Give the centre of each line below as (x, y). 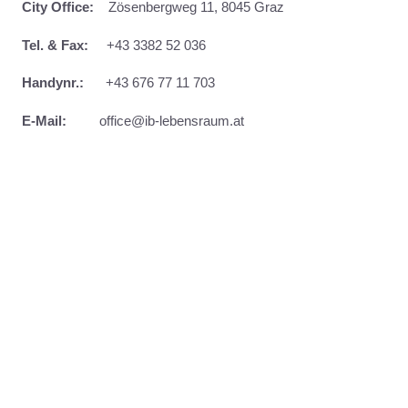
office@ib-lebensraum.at (155, 121)
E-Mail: (44, 121)
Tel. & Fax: (55, 45)
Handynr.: (53, 83)
